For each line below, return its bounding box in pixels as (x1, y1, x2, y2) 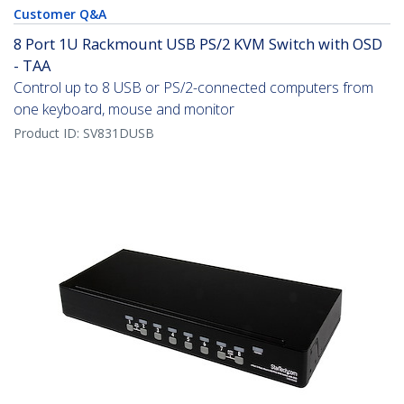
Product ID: (14, 124, 83, 142)
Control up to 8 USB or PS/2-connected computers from (14, 78, 373, 98)
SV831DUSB (83, 124, 154, 142)
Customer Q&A (14, 5, 106, 23)
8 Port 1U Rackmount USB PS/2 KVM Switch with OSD (14, 33, 382, 55)
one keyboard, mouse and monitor (14, 99, 234, 120)
